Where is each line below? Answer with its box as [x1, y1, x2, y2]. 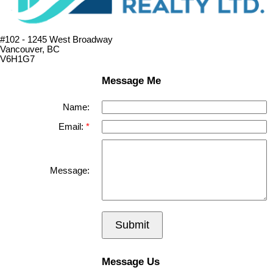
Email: [58, 121, 86, 132]
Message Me [101, 74, 161, 87]
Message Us [101, 255, 160, 268]
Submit [115, 218, 149, 231]
